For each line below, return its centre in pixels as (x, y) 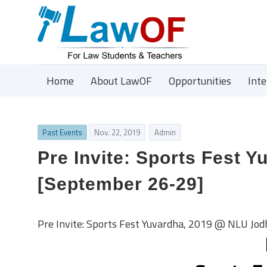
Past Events (62, 132)
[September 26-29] (121, 184)
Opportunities (200, 81)
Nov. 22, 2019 (117, 132)
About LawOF (121, 81)
